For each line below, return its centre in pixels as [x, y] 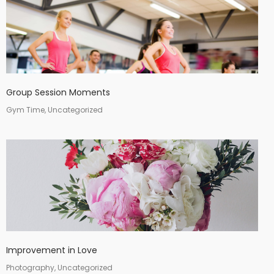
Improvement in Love [52, 250]
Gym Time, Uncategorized [54, 110]
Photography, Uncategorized [59, 268]
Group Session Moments [58, 92]
